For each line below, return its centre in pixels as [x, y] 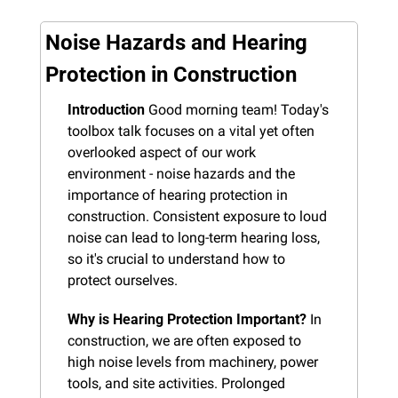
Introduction [106, 109]
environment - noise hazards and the [181, 173]
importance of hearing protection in [178, 195]
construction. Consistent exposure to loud [197, 216]
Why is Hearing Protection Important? [187, 319]
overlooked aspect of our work [162, 152]
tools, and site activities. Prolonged [176, 383]
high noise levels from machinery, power [193, 362]
